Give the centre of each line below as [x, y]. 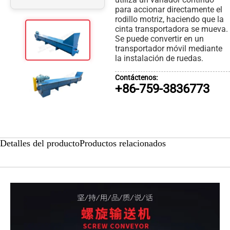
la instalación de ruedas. [159, 58]
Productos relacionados [123, 143]
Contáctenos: [136, 78]
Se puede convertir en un [159, 39]
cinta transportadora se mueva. [171, 29]
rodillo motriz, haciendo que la [169, 19]
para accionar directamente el [169, 9]
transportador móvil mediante [169, 48]
